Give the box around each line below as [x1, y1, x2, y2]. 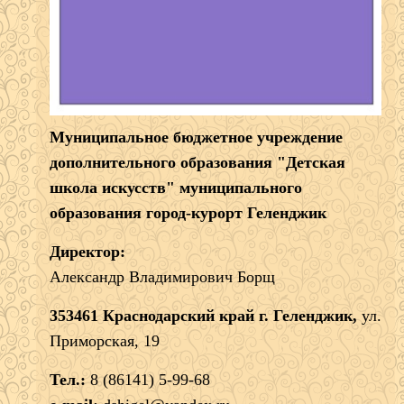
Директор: [50, 242, 125, 261]
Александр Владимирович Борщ [50, 267, 275, 286]
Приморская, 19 [50, 331, 160, 350]
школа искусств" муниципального [50, 178, 302, 197]
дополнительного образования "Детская [50, 152, 345, 171]
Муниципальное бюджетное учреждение [50, 127, 343, 146]
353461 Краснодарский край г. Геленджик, [50, 306, 357, 325]
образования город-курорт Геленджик [50, 203, 326, 222]
